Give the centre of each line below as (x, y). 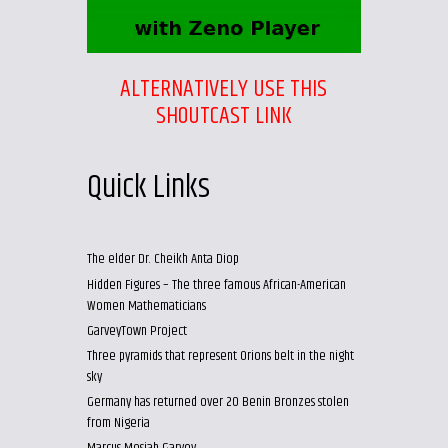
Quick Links (148, 187)
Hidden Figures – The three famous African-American (216, 284)
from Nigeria (118, 423)
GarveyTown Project (136, 330)
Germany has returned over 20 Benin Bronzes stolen (217, 402)
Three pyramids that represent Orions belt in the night (220, 355)
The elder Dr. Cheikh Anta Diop (162, 259)
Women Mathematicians (146, 305)
